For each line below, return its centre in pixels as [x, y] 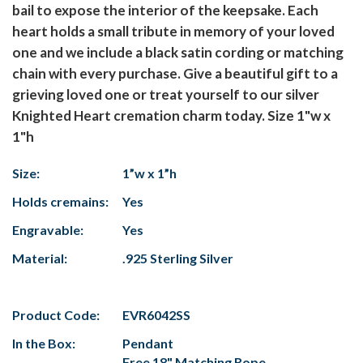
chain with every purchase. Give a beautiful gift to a [175, 74]
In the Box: [44, 344]
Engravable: [48, 230]
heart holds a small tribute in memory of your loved [173, 32]
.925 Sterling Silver [178, 258]
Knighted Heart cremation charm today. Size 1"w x [171, 116]
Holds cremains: [60, 202]
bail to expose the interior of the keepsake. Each [165, 11]
